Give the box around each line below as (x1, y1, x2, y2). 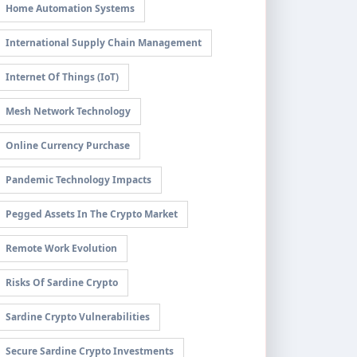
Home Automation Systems (6, 2, 135, 15)
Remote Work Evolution (6, 241, 117, 255)
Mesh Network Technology (6, 104, 131, 118)
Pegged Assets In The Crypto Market (6, 207, 178, 221)
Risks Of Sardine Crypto (6, 276, 118, 289)
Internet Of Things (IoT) (6, 70, 119, 84)
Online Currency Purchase (6, 139, 130, 152)
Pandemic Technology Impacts (6, 173, 151, 186)
